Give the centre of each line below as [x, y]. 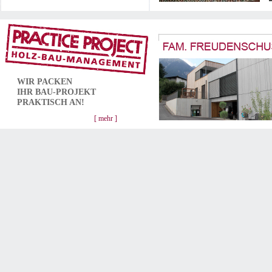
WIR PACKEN [42, 82]
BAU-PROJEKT [66, 92]
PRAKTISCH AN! [48, 102]
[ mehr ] [106, 118]
